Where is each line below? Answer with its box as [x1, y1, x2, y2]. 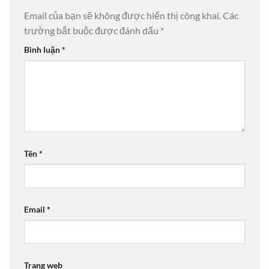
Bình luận [24, 44, 62, 55]
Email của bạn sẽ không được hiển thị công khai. [24, 10, 221, 22]
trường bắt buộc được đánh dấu [24, 25, 160, 37]
